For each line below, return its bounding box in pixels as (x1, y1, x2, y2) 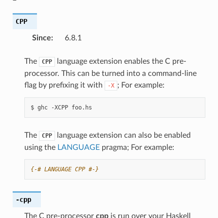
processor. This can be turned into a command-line (24, 69, 197, 77)
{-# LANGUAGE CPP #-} (30, 165, 99, 173)
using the (24, 143, 57, 151)
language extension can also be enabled (54, 131, 191, 139)
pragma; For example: (99, 143, 174, 151)
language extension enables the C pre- (54, 57, 186, 65)
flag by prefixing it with (24, 81, 105, 89)
